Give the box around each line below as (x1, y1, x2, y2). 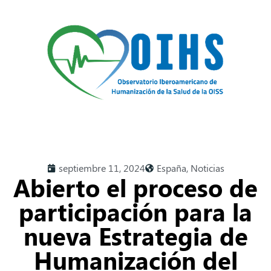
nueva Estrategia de (23, 220, 248, 252)
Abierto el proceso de (13, 171, 258, 203)
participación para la (19, 195, 252, 227)
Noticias (190, 162, 224, 174)
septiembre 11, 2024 (58, 162, 145, 174)
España (156, 162, 186, 174)
